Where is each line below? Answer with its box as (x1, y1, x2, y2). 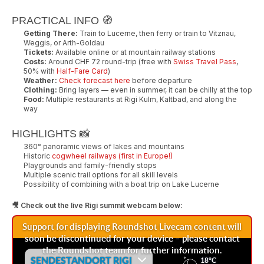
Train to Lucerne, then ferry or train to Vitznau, (78, 28, 236, 38)
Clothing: (24, 85, 57, 94)
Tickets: (24, 47, 54, 57)
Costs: (24, 57, 47, 66)
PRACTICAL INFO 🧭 (12, 14, 113, 27)
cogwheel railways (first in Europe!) (52, 151, 173, 160)
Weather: (24, 75, 57, 85)
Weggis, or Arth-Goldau (24, 38, 104, 47)
